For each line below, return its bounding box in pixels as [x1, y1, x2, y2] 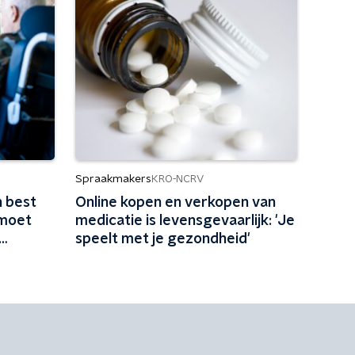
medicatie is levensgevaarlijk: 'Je [74, 214, 295, 228]
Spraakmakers [74, 174, 151, 185]
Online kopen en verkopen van [74, 196, 276, 210]
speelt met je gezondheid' [74, 232, 250, 246]
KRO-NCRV [151, 174, 204, 185]
